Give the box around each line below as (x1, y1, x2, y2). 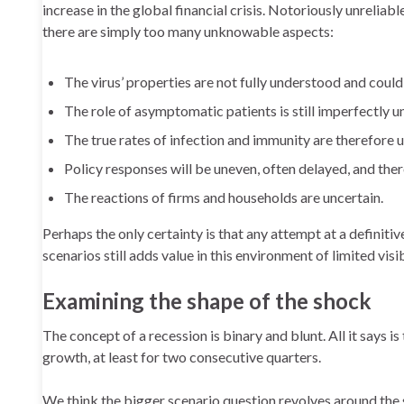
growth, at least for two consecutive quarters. (42, 348, 321, 365)
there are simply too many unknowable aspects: (42, 23, 334, 40)
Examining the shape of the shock (42, 288, 372, 314)
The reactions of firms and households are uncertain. (64, 188, 383, 206)
